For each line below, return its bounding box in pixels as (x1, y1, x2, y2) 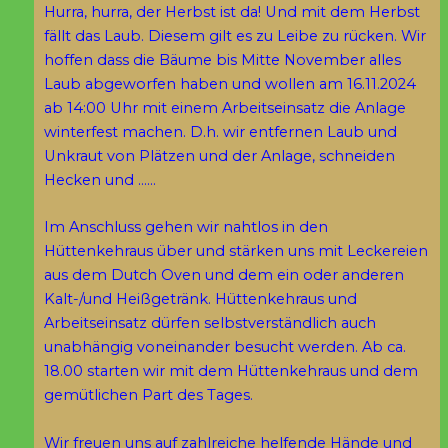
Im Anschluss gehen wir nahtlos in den (43, 218, 328, 237)
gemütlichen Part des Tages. (43, 386, 253, 405)
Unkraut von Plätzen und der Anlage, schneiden (43, 146, 395, 165)
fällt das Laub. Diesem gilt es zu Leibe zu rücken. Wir (43, 26, 426, 45)
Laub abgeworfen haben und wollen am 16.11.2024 (43, 74, 416, 93)
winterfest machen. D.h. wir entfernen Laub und (43, 122, 397, 141)
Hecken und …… (43, 170, 156, 189)
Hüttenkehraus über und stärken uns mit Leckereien (43, 242, 428, 261)
